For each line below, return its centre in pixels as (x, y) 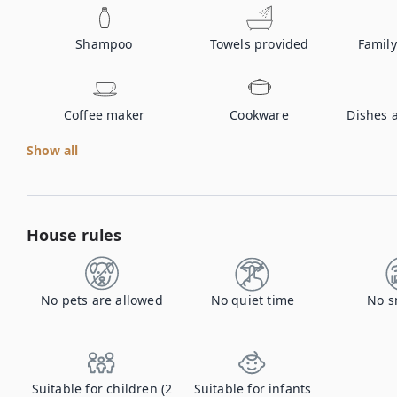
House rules (74, 235)
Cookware (259, 115)
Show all (52, 150)
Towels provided (259, 44)
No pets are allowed (102, 300)
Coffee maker (104, 115)
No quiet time (253, 300)
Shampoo (104, 44)
